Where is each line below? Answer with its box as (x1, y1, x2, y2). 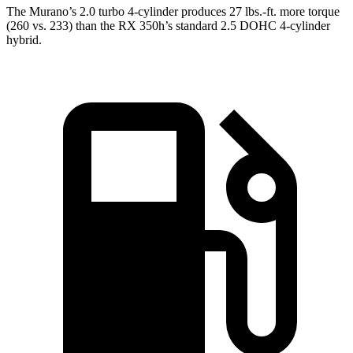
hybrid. (6, 33, 42, 47)
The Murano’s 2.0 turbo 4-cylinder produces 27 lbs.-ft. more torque (6, 5, 340, 19)
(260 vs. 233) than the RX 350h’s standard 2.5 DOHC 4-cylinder (6, 19, 330, 33)
